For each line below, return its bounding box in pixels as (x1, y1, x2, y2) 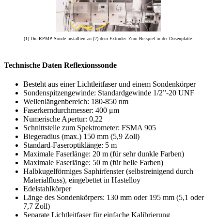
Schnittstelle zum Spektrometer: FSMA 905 (23, 124, 156, 132)
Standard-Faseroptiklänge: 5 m (23, 141, 117, 150)
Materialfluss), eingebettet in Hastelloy (23, 176, 140, 185)
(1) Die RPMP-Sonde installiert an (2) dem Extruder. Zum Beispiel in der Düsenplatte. (24, 35, 193, 41)
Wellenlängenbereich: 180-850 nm (23, 97, 128, 106)
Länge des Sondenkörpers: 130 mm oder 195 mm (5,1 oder (23, 193, 204, 202)
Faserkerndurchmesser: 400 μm (23, 106, 119, 115)
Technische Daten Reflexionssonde (4, 61, 117, 69)
